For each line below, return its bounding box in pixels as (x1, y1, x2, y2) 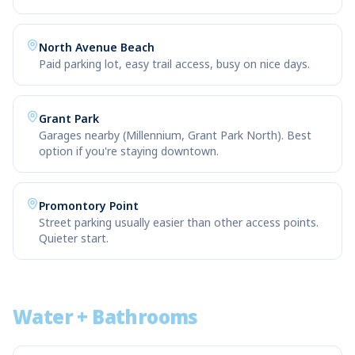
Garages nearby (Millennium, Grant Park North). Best (39, 128, 311, 143)
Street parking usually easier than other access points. (39, 215, 319, 230)
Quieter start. (39, 231, 109, 246)
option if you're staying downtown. (39, 143, 219, 158)
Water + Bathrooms (13, 303, 198, 330)
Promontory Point (39, 198, 139, 213)
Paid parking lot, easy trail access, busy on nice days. (39, 56, 310, 71)
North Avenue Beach (39, 40, 155, 55)
